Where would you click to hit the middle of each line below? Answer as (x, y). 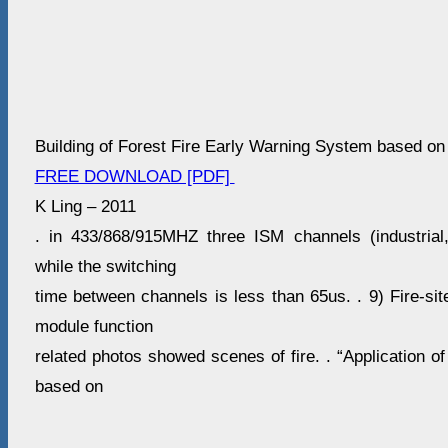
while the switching (105, 267)
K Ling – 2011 (85, 207)
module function (93, 327)
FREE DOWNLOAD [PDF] (134, 177)
